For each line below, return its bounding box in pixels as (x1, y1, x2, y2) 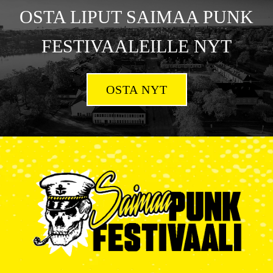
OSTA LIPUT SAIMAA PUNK (19, 6, 253, 27)
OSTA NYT (105, 82, 168, 96)
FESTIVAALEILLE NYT (41, 35, 232, 56)
